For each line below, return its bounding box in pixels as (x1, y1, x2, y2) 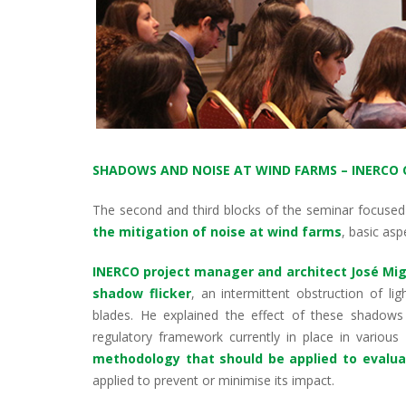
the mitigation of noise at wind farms (92, 222, 342, 240)
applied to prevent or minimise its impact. (92, 371, 334, 389)
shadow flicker (92, 284, 191, 302)
